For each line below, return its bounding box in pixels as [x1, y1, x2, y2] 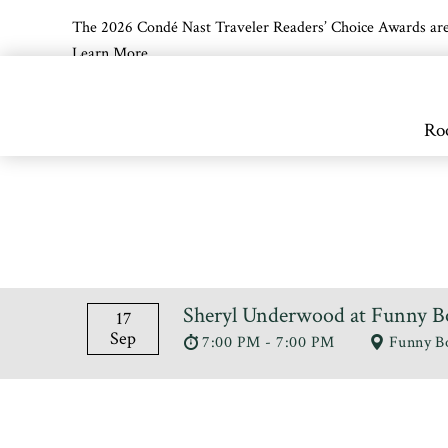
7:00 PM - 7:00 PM [202, 332, 340, 353]
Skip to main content [20, 85, 171, 108]
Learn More [72, 43, 148, 64]
